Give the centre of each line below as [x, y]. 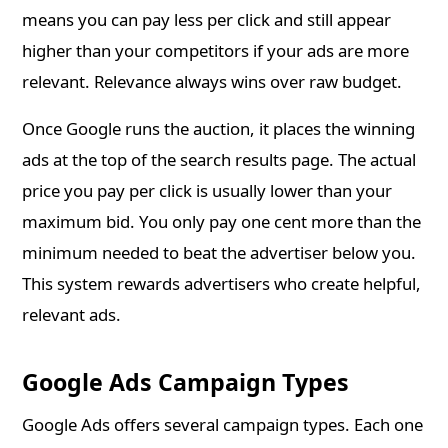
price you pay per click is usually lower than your [207, 191]
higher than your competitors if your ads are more [216, 51]
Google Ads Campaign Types [186, 382]
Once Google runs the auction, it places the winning [219, 129]
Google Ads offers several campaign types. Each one [223, 425]
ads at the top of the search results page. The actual [219, 160]
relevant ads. [72, 315]
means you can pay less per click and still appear [207, 20]
